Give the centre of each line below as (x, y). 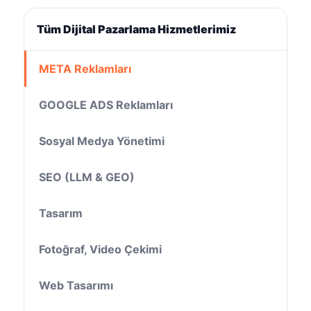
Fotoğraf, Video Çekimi (100, 249)
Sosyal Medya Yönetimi (102, 141)
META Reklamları (85, 68)
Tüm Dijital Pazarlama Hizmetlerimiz (136, 29)
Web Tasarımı (76, 285)
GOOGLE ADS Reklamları (106, 104)
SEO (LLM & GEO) (87, 177)
